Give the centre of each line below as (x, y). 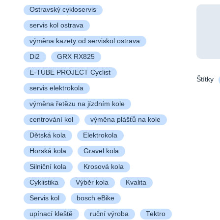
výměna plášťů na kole (125, 120)
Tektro (155, 214)
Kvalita (136, 183)
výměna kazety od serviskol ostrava (84, 41)
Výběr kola (92, 183)
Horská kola (48, 151)
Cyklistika (44, 183)
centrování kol (51, 120)
